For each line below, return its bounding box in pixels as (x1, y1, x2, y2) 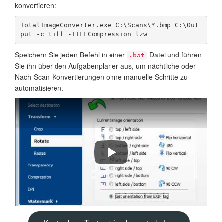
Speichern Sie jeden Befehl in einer (15, 49, 127, 59)
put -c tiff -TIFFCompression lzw (20, 30, 147, 38)
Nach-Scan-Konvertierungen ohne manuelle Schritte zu (15, 71, 188, 82)
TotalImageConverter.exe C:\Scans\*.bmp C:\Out (20, 21, 199, 29)
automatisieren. (15, 82, 63, 93)
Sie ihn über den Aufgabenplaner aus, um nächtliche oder (15, 60, 196, 71)
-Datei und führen (147, 49, 202, 59)
